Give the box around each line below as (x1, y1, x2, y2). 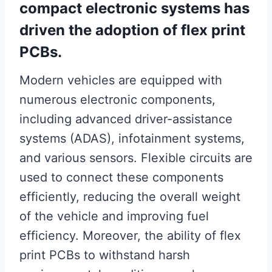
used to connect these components (19, 170, 223, 185)
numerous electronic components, (19, 92, 216, 107)
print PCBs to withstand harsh (19, 248, 190, 262)
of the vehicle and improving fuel (19, 209, 209, 223)
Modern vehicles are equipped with (19, 73, 222, 87)
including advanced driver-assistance (19, 112, 233, 126)
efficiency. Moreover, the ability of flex (19, 228, 241, 243)
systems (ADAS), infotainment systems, (19, 131, 245, 146)
